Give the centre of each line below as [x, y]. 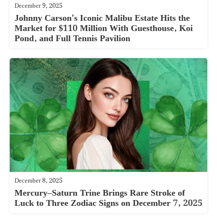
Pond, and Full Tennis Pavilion [72, 38]
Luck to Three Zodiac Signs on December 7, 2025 [108, 203]
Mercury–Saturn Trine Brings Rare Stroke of [100, 193]
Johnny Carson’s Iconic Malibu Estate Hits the [102, 18]
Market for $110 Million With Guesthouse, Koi [104, 28]
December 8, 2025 [39, 181]
